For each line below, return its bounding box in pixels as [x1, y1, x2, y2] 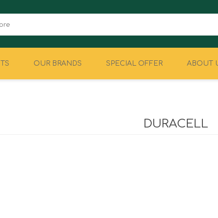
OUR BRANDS [33, 60, 82, 67]
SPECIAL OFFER [106, 60, 163, 67]
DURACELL [144, 117, 208, 130]
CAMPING [40, 107, 78, 115]
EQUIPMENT [134, 107, 183, 115]
